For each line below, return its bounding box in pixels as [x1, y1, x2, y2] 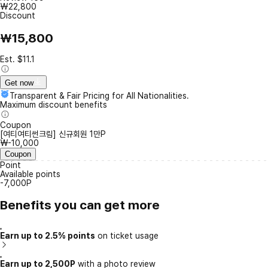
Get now [5, 78, 33, 88]
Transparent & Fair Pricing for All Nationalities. [10, 91, 189, 101]
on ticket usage [95, 230, 159, 240]
